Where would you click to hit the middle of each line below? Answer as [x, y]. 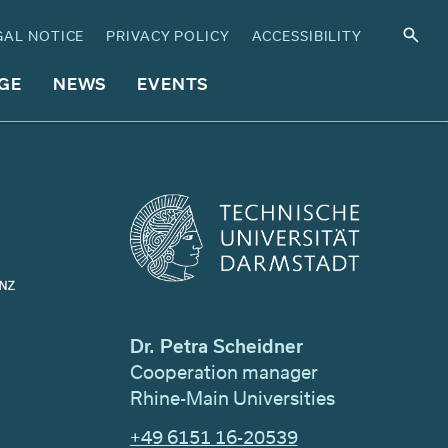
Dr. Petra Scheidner [216, 345]
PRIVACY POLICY [168, 36]
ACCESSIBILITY [307, 36]
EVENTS [173, 83]
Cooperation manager [223, 371]
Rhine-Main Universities [232, 397]
